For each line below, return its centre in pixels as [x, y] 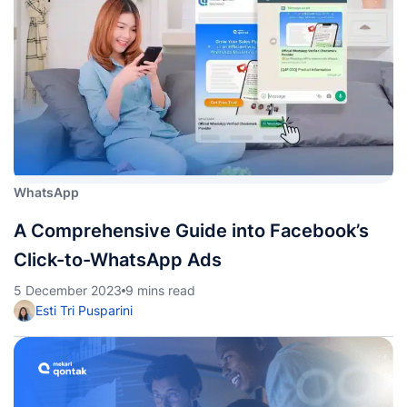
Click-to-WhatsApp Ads [118, 260]
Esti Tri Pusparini [84, 310]
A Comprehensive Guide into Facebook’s [191, 231]
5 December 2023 [68, 290]
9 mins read [160, 290]
